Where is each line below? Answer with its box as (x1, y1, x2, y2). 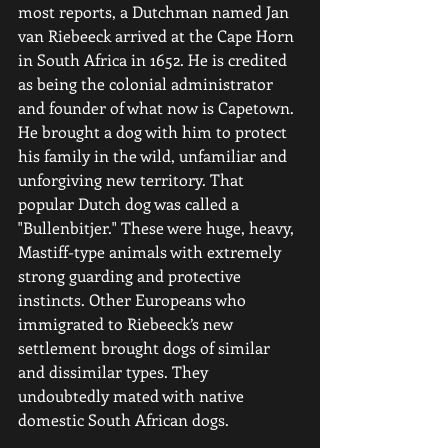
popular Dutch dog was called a (18, 193, 243, 214)
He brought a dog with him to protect (18, 121, 291, 142)
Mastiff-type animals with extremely (18, 241, 285, 262)
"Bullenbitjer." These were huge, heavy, (18, 217, 298, 238)
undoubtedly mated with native (18, 385, 248, 406)
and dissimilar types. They (18, 361, 212, 382)
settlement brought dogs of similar (18, 337, 274, 358)
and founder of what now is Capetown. (18, 97, 298, 118)
